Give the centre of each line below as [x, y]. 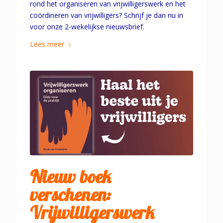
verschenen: [70, 195]
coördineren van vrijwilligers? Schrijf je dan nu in [106, 15]
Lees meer [47, 44]
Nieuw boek [70, 177]
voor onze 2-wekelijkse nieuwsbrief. [87, 27]
